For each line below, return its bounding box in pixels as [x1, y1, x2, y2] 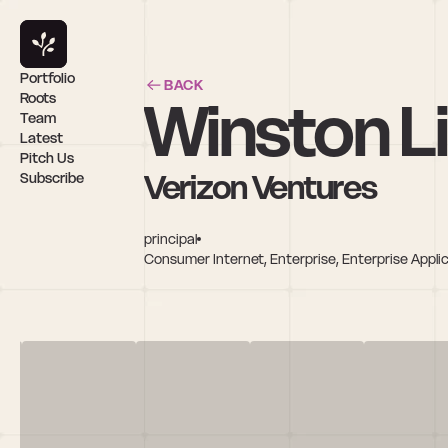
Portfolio [20, 69, 75, 87]
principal [144, 229, 197, 248]
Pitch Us [20, 149, 74, 167]
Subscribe [20, 169, 84, 187]
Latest [20, 129, 63, 147]
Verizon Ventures [144, 166, 377, 208]
